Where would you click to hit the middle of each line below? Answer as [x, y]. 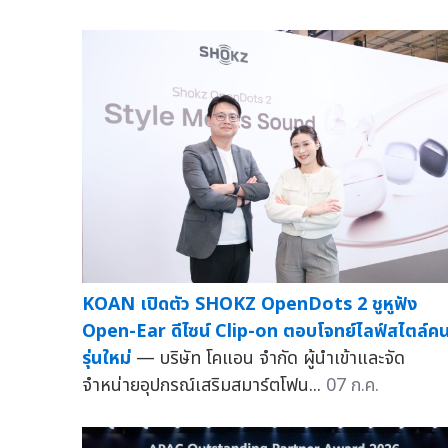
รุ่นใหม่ [106, 358]
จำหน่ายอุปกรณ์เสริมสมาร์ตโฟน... [204, 385]
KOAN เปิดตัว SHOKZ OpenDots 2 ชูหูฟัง [249, 304]
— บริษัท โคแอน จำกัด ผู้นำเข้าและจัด [270, 358]
